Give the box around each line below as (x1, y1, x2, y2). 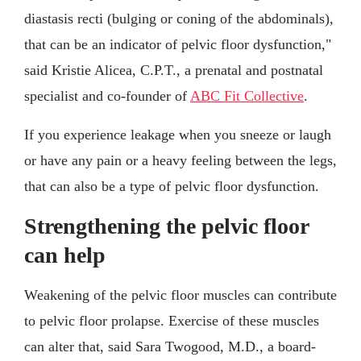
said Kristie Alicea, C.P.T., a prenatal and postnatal (24, 61, 323, 78)
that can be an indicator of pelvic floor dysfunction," (24, 35, 331, 52)
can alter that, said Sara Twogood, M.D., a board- (24, 338, 316, 355)
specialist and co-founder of (24, 87, 190, 104)
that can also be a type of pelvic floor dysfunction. (24, 177, 319, 194)
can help (24, 242, 106, 268)
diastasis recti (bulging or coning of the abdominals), (24, 10, 334, 27)
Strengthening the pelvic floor (24, 213, 309, 239)
